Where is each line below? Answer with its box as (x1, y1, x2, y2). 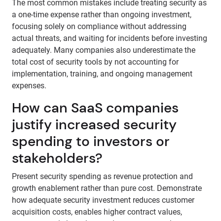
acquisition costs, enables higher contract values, (12, 207, 182, 217)
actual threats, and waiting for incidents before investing (12, 34, 207, 43)
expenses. (12, 81, 46, 90)
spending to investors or (12, 132, 170, 150)
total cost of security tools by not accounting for (12, 57, 179, 67)
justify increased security (12, 115, 177, 134)
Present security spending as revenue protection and (12, 172, 193, 181)
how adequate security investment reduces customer (12, 195, 194, 205)
